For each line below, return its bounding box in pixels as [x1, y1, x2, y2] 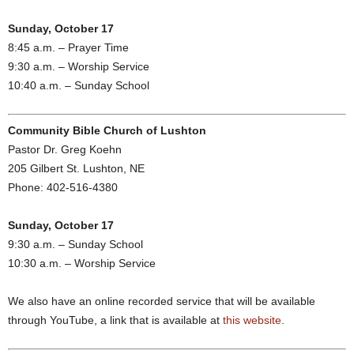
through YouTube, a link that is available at [8, 314, 223, 326]
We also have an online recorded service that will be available [8, 295, 315, 307]
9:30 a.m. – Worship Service [8, 60, 149, 73]
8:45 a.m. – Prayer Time [8, 41, 129, 54]
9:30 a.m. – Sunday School [8, 238, 143, 250]
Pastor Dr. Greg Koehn [8, 143, 122, 156]
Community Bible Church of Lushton [8, 124, 206, 137]
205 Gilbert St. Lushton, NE [8, 162, 145, 175]
